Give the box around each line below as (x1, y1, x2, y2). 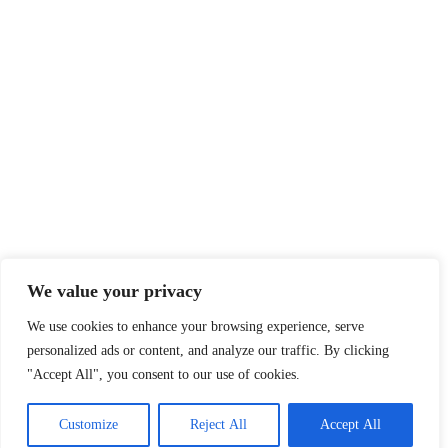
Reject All (190, 417, 248, 432)
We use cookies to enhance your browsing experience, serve (27, 319, 364, 334)
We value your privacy (27, 281, 202, 301)
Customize (59, 417, 119, 432)
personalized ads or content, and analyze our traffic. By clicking (27, 343, 389, 358)
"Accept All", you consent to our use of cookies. (27, 367, 300, 382)
